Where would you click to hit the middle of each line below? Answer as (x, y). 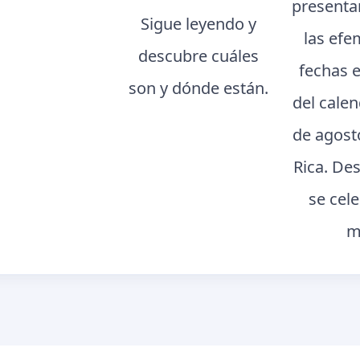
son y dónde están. (199, 88)
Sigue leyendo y (199, 23)
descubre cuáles (199, 55)
